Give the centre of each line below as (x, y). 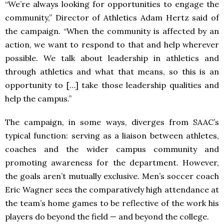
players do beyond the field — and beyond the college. (107, 216)
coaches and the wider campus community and (112, 149)
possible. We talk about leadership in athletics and (112, 58)
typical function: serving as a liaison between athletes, (112, 135)
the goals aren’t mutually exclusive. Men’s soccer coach (112, 176)
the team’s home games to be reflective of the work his (112, 203)
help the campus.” (38, 98)
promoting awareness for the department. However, (112, 162)
